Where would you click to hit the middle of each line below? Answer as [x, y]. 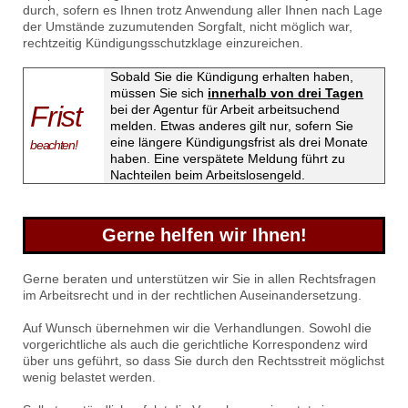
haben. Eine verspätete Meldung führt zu [228, 159]
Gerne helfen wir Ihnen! [204, 235]
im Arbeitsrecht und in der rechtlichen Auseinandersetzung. [192, 296]
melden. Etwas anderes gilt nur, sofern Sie [232, 126]
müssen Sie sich [159, 93]
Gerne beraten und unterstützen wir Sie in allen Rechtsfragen [199, 279]
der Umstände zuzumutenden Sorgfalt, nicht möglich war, [188, 27]
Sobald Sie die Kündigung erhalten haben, [232, 77]
